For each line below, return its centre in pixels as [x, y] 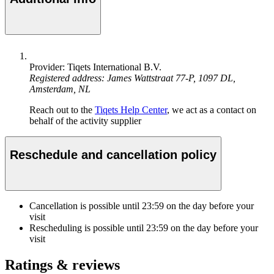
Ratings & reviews [62, 265]
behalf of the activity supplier [85, 120]
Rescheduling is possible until [88, 228]
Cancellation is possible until [86, 206]
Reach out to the [62, 109]
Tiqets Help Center [131, 109]
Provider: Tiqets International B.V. [95, 67]
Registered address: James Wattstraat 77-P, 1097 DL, [132, 78]
